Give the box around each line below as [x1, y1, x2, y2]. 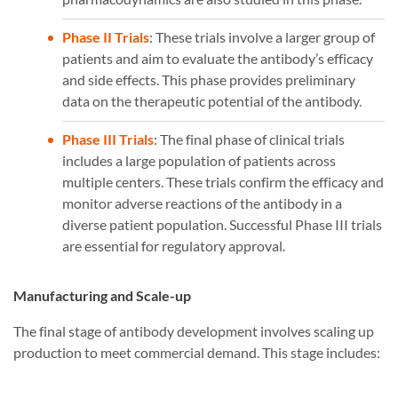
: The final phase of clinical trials [154, 131, 345, 148]
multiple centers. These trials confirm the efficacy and [62, 173, 384, 191]
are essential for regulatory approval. [62, 237, 285, 255]
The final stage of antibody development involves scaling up [13, 322, 374, 340]
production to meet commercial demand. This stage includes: [13, 344, 380, 362]
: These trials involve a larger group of [149, 28, 375, 46]
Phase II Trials [62, 28, 149, 46]
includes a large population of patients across [62, 152, 336, 170]
